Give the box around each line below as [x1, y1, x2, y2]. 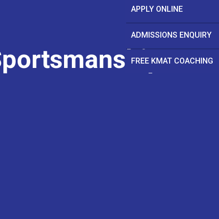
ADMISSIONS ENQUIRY [131, 30, 212, 40]
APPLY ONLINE [131, 4, 183, 14]
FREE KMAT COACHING [131, 56, 213, 66]
